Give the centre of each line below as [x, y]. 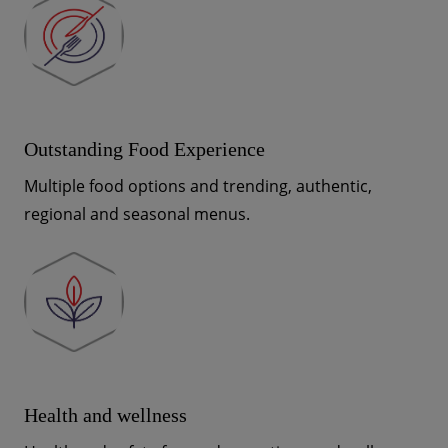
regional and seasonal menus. [137, 214]
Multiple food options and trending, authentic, [198, 186]
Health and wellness [105, 415]
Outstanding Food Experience [144, 149]
